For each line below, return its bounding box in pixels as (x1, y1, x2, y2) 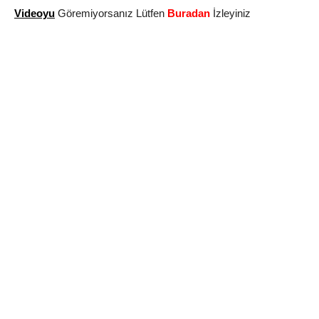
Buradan (164, 7, 210, 20)
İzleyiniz (210, 7, 251, 20)
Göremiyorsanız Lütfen (55, 7, 164, 20)
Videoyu (14, 7, 55, 20)
